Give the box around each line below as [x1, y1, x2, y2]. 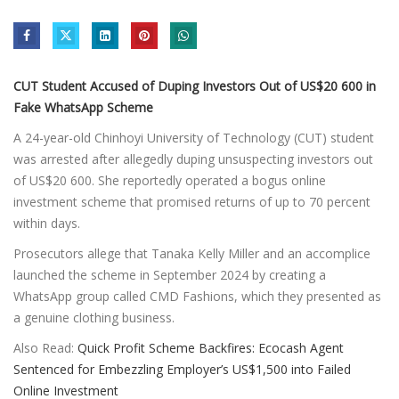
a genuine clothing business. [13, 308, 175, 326]
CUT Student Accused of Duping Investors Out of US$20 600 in [13, 77, 376, 94]
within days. [13, 214, 80, 232]
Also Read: [13, 338, 77, 356]
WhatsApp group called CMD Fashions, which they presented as [13, 287, 381, 305]
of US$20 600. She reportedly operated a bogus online [13, 171, 326, 189]
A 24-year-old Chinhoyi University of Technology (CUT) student [13, 128, 374, 146]
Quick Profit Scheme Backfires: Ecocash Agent [77, 338, 344, 356]
